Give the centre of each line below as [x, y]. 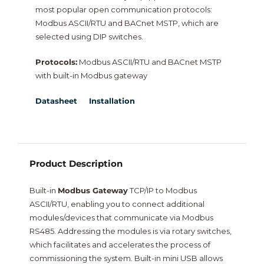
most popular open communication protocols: [123, 10]
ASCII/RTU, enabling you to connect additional [117, 204]
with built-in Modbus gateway [91, 76]
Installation [112, 101]
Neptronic [39, 49]
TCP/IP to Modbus [162, 191]
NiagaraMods [44, 10]
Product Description [76, 164]
